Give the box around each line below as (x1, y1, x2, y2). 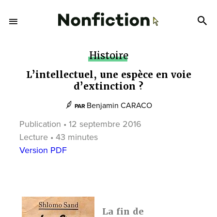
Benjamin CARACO (87, 101, 152, 110)
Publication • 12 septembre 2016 (19, 119, 141, 129)
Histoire (89, 49, 128, 62)
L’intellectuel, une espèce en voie (26, 69, 191, 81)
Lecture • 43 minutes (19, 132, 98, 142)
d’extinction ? (74, 80, 143, 93)
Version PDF (19, 145, 67, 155)
